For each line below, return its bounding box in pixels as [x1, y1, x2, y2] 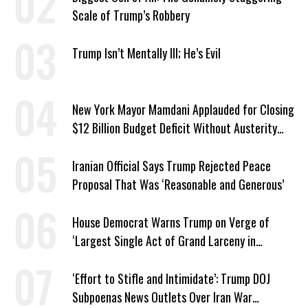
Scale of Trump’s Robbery [72, 6, 190, 24]
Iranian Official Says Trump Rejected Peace [72, 157, 271, 175]
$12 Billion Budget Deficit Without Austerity [72, 119, 277, 137]
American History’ [72, 250, 154, 268]
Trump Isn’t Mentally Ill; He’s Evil [72, 44, 221, 62]
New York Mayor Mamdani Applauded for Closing [72, 100, 294, 118]
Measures [72, 137, 116, 155]
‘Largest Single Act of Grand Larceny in [72, 232, 256, 250]
